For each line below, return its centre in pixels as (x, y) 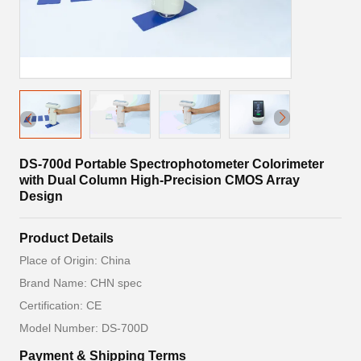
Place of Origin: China (75, 260)
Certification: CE (60, 305)
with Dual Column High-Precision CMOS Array (160, 180)
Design (41, 196)
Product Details (66, 238)
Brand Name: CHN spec (81, 283)
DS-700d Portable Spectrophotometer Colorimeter (172, 164)
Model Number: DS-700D (84, 328)
